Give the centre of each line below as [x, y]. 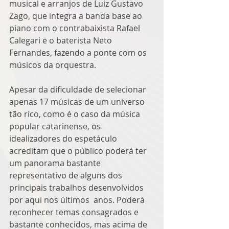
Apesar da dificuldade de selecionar [79, 89]
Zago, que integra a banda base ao [77, 16]
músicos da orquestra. [53, 65]
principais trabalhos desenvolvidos [77, 187]
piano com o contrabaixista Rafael [76, 28]
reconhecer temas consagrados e [75, 212]
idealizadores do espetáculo [64, 138]
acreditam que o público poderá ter [79, 151]
